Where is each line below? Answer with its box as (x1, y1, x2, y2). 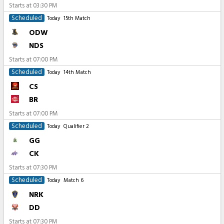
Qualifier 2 (63, 122, 89, 131)
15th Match (63, 14, 90, 23)
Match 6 (63, 176, 83, 185)
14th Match (63, 68, 91, 77)
